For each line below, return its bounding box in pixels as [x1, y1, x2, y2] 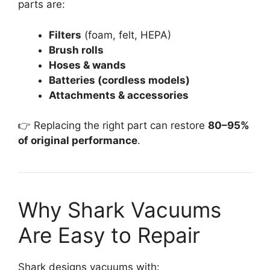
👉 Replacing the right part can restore [18, 119, 208, 132]
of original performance [18, 134, 137, 147]
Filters [49, 28, 81, 41]
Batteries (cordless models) [49, 74, 190, 86]
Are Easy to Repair [18, 222, 200, 248]
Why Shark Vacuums [18, 197, 221, 223]
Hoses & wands [49, 58, 126, 71]
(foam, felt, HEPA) [81, 28, 171, 41]
